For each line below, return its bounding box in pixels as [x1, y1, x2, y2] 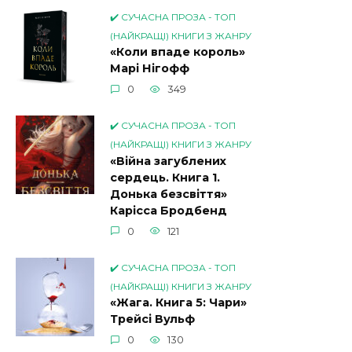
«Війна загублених [110, 154, 226, 169]
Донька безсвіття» [110, 187, 227, 202]
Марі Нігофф [110, 61, 189, 76]
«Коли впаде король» [110, 45, 245, 60]
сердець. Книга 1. [110, 170, 220, 185]
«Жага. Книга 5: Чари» [110, 295, 247, 310]
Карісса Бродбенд [110, 203, 227, 218]
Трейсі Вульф [110, 312, 195, 327]
